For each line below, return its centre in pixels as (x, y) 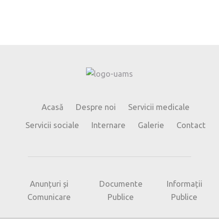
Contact (191, 125)
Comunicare (49, 197)
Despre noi (96, 107)
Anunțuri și (49, 184)
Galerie (151, 125)
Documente (121, 184)
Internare (109, 125)
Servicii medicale (159, 107)
